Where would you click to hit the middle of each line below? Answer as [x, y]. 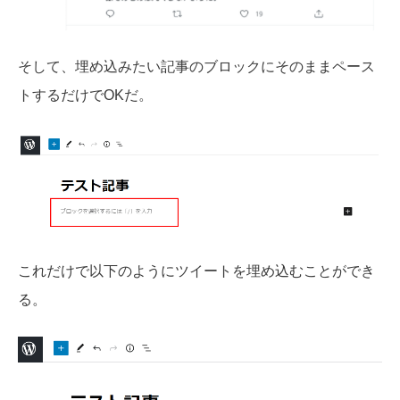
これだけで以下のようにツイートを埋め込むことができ [196, 271]
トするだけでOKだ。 [85, 96]
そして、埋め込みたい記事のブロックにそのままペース [196, 67]
